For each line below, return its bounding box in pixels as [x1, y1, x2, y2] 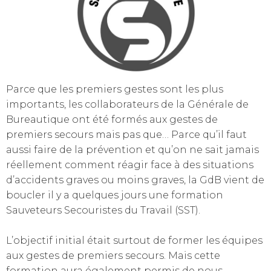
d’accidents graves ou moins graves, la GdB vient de [6, 174, 264, 186]
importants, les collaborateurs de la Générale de [6, 99, 249, 110]
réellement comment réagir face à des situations [6, 159, 253, 171]
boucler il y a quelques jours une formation [6, 189, 223, 201]
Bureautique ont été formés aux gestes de [6, 114, 218, 125]
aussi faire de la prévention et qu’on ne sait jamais [6, 144, 259, 155]
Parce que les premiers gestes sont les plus [6, 83, 223, 95]
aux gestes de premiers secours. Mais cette [6, 250, 220, 261]
